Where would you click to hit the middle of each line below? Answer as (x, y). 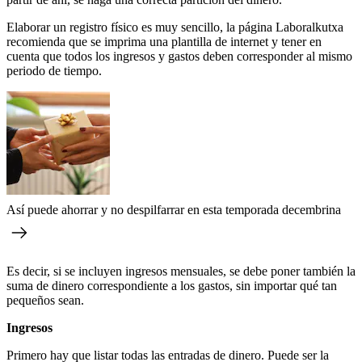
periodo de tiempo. (54, 70)
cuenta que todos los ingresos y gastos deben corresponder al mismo (179, 56)
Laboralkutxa (309, 27)
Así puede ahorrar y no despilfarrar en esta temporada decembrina (174, 209)
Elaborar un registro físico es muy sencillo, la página (139, 27)
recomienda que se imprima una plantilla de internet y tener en (164, 41)
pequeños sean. (45, 300)
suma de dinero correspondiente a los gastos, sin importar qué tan (172, 285)
